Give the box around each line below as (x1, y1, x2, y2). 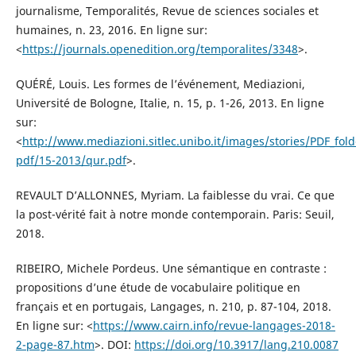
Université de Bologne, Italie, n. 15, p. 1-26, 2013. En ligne (15, 95, 324, 110)
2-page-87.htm (15, 336, 95, 352)
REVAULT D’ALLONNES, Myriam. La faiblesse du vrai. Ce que (15, 187, 335, 203)
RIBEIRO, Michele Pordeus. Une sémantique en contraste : (15, 260, 327, 276)
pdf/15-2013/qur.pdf (15, 152, 126, 168)
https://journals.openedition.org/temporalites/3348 (21, 41, 298, 56)
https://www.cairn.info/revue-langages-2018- (92, 317, 335, 333)
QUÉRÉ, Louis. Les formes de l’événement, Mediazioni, (15, 75, 305, 91)
